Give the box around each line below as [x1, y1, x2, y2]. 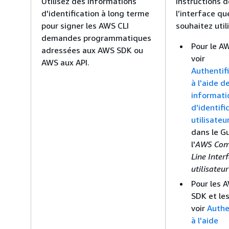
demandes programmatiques [41, 32, 151, 43]
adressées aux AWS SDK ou [41, 44, 143, 55]
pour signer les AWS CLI [41, 20, 129, 31]
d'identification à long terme [41, 8, 149, 18]
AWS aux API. [41, 57, 89, 67]
